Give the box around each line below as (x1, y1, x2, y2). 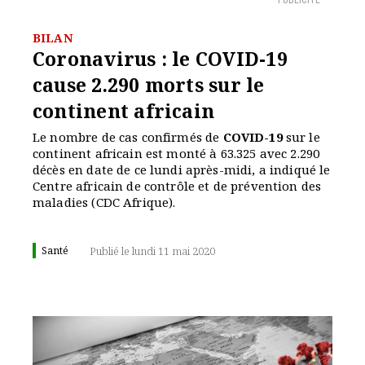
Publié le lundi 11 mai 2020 (90, 244, 215, 258)
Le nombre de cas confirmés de (33, 129, 223, 145)
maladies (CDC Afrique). (33, 194, 176, 210)
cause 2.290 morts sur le (33, 72, 265, 98)
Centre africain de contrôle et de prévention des (33, 178, 322, 194)
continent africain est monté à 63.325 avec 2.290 (33, 145, 320, 161)
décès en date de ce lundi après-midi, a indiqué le (33, 161, 331, 178)
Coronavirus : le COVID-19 (33, 46, 288, 72)
